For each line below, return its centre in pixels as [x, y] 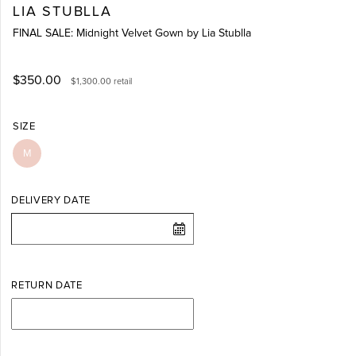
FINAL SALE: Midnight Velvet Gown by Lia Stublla [132, 34]
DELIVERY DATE [51, 201]
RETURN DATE [47, 286]
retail [123, 82]
